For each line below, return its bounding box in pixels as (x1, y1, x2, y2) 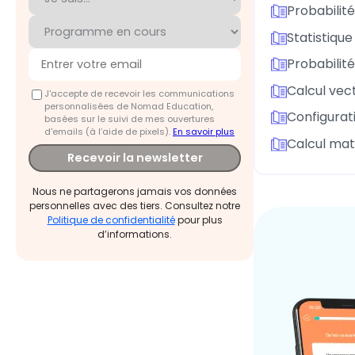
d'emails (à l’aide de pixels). (44, 124, 173, 138)
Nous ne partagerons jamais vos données (32, 185, 237, 199)
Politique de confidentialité (47, 213, 175, 227)
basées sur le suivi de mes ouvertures (44, 112, 215, 125)
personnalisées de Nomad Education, (44, 99, 213, 113)
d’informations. (97, 227, 172, 242)
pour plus (174, 213, 223, 227)
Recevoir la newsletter (67, 150, 203, 166)
